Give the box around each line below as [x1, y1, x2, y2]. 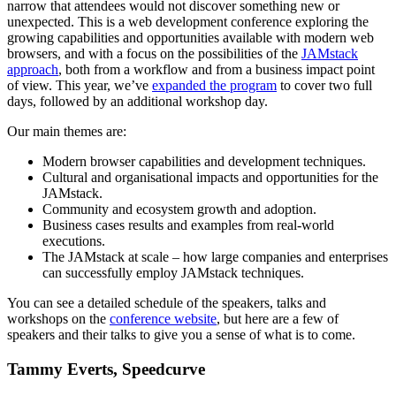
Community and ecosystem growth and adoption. [42, 202, 316, 217]
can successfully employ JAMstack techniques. [42, 265, 304, 281]
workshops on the [7, 311, 110, 327]
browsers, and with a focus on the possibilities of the [7, 46, 301, 62]
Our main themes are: [7, 124, 126, 140]
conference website [110, 311, 217, 327]
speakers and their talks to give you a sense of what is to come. [7, 327, 355, 343]
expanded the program [152, 78, 277, 94]
